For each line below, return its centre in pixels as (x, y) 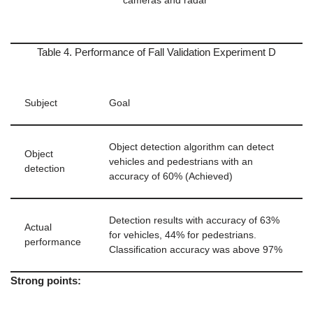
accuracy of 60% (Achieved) (171, 176)
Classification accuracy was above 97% (196, 250)
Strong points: (46, 281)
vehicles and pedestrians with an (181, 162)
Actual (38, 227)
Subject (41, 103)
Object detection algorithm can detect (191, 147)
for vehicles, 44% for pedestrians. (183, 235)
